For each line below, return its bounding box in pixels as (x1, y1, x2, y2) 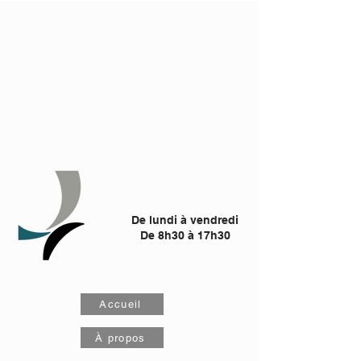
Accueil (99, 298, 142, 310)
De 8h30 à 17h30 (139, 229, 230, 242)
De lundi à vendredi (131, 214, 239, 226)
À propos (95, 331, 146, 344)
